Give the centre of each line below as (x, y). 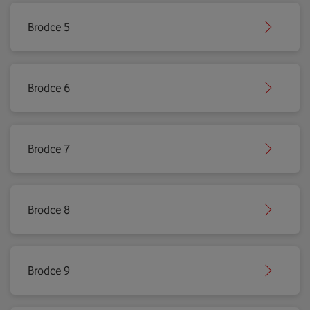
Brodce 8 (49, 210)
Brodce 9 (49, 271)
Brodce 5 (49, 27)
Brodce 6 (49, 88)
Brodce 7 (49, 149)
